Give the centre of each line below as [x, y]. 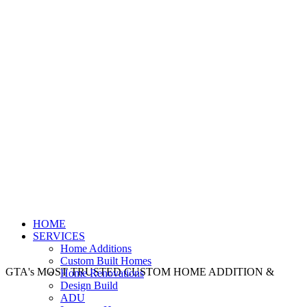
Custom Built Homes [106, 261]
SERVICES [59, 236]
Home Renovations [102, 273]
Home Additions [96, 248]
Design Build [89, 285]
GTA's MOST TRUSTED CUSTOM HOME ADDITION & [140, 272]
